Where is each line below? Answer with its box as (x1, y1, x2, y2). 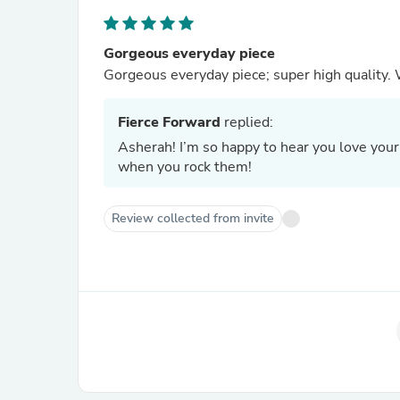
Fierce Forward (118, 112, 221, 132)
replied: (221, 112, 273, 132)
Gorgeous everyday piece (104, 44, 275, 63)
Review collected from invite (112, 210, 274, 227)
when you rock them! (118, 157, 252, 177)
